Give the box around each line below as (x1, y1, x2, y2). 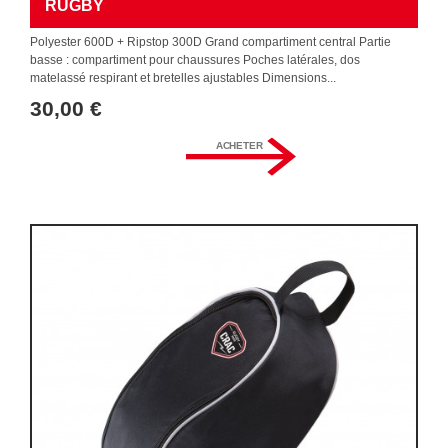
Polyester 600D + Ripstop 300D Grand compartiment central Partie (30, 35, 391, 49)
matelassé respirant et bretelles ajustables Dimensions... (30, 71, 336, 85)
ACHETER (215, 139, 263, 152)
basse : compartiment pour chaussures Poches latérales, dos (30, 53, 360, 67)
